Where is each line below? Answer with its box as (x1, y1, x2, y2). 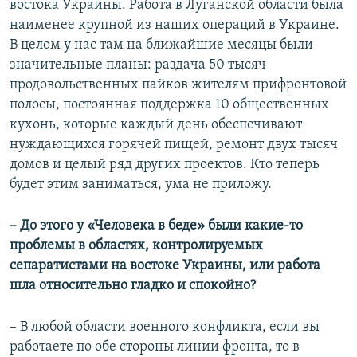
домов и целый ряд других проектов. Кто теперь (10, 157, 320, 173)
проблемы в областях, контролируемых (10, 238, 263, 254)
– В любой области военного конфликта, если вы (10, 320, 320, 335)
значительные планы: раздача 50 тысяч (10, 57, 266, 73)
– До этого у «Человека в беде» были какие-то (10, 218, 303, 234)
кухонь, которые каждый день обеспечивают (10, 117, 302, 133)
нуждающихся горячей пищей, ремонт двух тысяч (10, 137, 338, 153)
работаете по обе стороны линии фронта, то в (10, 339, 300, 355)
